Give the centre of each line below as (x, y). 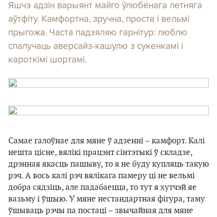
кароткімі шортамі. (47, 59)
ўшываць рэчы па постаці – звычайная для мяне (101, 211)
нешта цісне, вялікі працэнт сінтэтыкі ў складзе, (100, 153)
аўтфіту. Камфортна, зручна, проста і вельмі (99, 18)
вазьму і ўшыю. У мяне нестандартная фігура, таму (107, 199)
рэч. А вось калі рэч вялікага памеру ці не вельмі (101, 176)
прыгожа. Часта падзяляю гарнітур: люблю (98, 32)
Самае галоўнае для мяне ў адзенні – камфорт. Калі (107, 141)
